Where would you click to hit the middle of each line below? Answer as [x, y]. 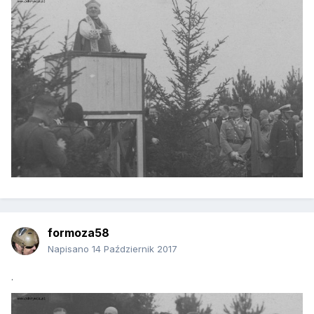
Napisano [70, 249]
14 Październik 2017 [135, 249]
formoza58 [78, 233]
